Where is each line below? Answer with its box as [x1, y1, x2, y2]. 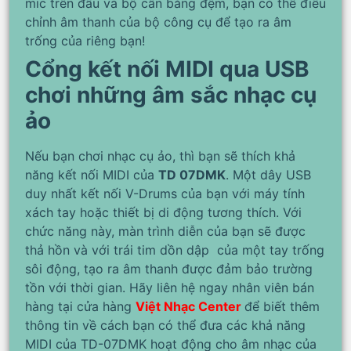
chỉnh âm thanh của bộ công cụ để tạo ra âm [25, 14, 291, 31]
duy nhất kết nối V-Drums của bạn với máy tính [25, 186, 305, 202]
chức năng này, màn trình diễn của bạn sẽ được [25, 223, 306, 240]
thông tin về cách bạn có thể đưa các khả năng [25, 317, 306, 334]
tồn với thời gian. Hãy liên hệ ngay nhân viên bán [25, 280, 314, 296]
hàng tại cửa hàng [25, 299, 136, 315]
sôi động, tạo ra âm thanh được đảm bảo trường [25, 261, 313, 277]
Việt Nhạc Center [136, 299, 244, 315]
